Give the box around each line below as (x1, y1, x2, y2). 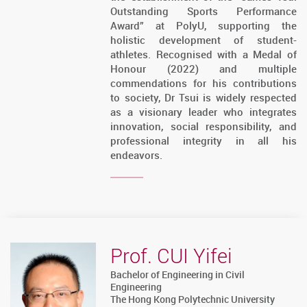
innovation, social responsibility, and (110, 119, 297, 134)
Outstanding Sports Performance (110, 4, 297, 19)
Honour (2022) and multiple (110, 62, 297, 76)
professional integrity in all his (110, 134, 297, 148)
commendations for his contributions (110, 76, 297, 90)
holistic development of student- (110, 33, 297, 47)
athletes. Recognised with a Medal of (110, 47, 297, 62)
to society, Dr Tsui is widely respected (110, 90, 297, 105)
